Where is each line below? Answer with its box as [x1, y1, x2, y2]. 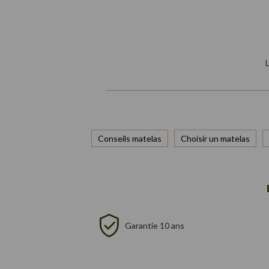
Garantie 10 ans [125, 220, 185, 231]
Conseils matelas [98, 133, 162, 144]
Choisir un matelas [181, 133, 250, 144]
